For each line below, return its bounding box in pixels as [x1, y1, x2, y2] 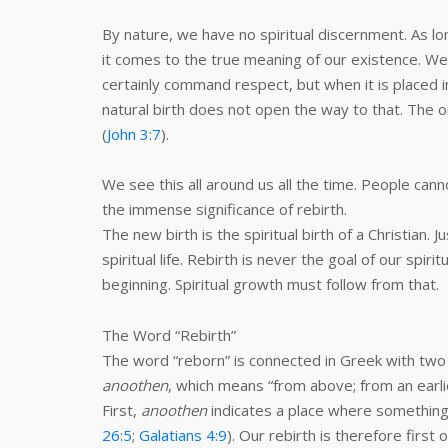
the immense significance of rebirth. [102, 199, 347, 219]
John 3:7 [107, 124, 161, 144]
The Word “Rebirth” [102, 325, 236, 345]
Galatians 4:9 [139, 425, 227, 445]
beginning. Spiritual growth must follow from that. [102, 274, 439, 294]
